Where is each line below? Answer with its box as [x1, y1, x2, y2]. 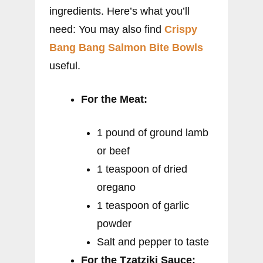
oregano [97, 181, 136, 194]
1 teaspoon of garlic [97, 200, 189, 212]
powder [97, 218, 131, 230]
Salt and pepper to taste [97, 236, 209, 248]
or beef [97, 145, 130, 157]
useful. [49, 60, 80, 72]
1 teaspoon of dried [97, 163, 187, 176]
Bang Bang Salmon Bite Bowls [49, 42, 203, 54]
